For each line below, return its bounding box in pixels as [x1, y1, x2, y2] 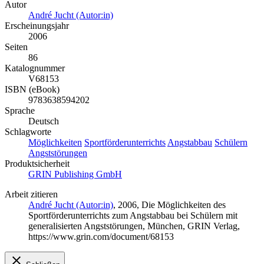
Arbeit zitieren [5, 189, 58, 200]
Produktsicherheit [5, 159, 70, 169]
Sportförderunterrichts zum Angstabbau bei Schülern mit [28, 210, 237, 221]
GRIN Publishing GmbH [28, 169, 122, 180]
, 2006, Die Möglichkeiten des [113, 200, 226, 210]
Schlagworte [5, 127, 51, 137]
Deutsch [28, 116, 59, 127]
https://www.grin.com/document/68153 [28, 232, 174, 242]
